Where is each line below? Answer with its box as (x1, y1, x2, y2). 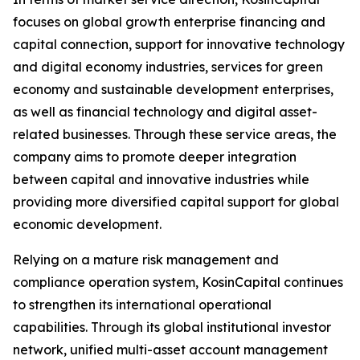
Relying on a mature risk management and (13, 252, 279, 268)
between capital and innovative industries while (13, 171, 309, 188)
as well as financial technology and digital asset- (13, 104, 317, 121)
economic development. (13, 216, 162, 233)
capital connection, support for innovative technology (13, 36, 345, 53)
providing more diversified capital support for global (13, 194, 339, 211)
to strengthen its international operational (13, 297, 272, 313)
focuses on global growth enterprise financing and (13, 14, 325, 31)
